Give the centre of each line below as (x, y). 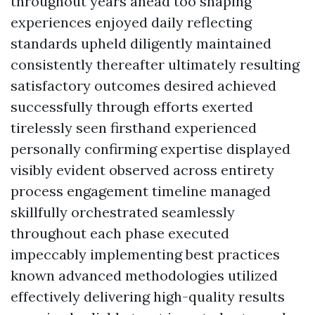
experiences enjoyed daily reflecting (131, 22)
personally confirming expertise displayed (150, 148)
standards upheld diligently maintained (141, 43)
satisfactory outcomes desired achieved (143, 85)
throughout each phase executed (120, 233)
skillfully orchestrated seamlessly (123, 212)
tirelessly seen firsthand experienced (134, 127)
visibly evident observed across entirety (142, 169)
